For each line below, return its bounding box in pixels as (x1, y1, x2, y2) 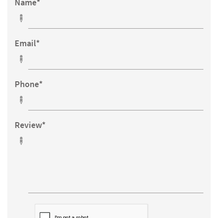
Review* (15, 119, 46, 130)
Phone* (15, 78, 43, 90)
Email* (15, 37, 40, 49)
